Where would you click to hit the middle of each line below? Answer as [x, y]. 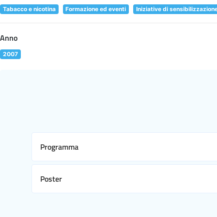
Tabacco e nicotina [29, 9]
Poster [51, 178]
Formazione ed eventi [96, 9]
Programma [59, 147]
